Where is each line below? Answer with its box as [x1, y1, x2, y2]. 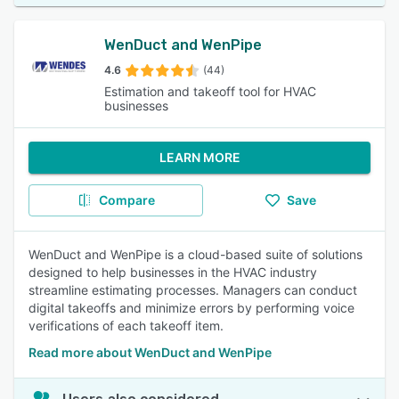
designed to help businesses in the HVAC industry [28, 265, 317, 280]
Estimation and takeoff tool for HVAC [103, 84, 316, 99]
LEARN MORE [159, 150, 240, 165]
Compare [98, 192, 155, 208]
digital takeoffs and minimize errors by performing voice [28, 300, 354, 315]
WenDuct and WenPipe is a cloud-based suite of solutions [28, 247, 362, 262]
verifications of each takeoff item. [28, 318, 224, 333]
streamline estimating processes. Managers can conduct [28, 282, 357, 297]
